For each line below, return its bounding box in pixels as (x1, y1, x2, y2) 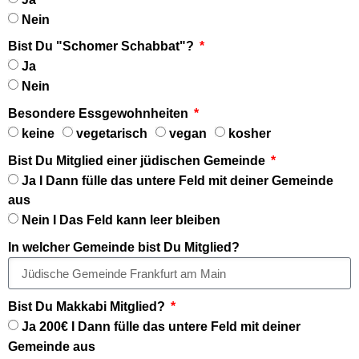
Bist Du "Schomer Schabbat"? (8, 39, 197, 54)
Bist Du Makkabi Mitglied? (8, 300, 168, 313)
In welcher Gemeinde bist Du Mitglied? (8, 240, 240, 254)
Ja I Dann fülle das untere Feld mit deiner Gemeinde (22, 173, 333, 188)
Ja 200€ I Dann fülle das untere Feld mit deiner (22, 319, 301, 333)
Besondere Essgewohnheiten (8, 106, 192, 120)
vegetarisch (76, 126, 147, 140)
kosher (228, 126, 271, 140)
